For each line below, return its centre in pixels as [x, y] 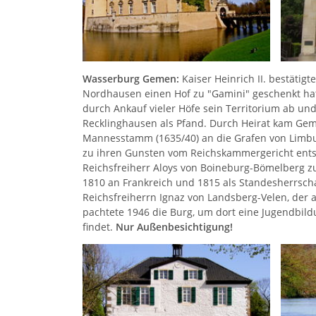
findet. [99, 227]
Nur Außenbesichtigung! [174, 227]
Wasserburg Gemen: [131, 79]
